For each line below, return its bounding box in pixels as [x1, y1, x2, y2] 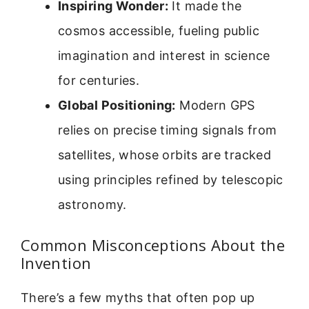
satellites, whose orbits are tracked [58, 148, 271, 163]
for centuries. [58, 73, 140, 88]
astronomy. [58, 197, 127, 212]
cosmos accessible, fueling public [58, 23, 259, 39]
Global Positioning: [58, 98, 176, 113]
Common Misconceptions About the [21, 235, 286, 256]
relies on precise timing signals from [58, 123, 277, 138]
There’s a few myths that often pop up [21, 290, 255, 306]
